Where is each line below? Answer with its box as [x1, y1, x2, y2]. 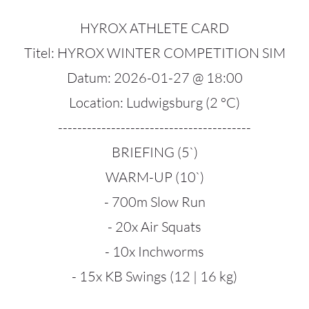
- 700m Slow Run [103, 193, 206, 210]
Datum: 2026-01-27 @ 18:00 [66, 69, 243, 86]
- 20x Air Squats [108, 218, 201, 235]
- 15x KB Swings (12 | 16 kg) [72, 268, 237, 285]
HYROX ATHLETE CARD [80, 19, 229, 37]
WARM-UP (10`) [105, 168, 204, 186]
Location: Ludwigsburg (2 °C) [69, 94, 240, 111]
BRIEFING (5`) [111, 143, 198, 161]
